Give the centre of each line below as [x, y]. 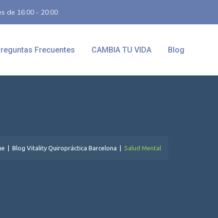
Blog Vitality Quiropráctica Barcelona [64, 148]
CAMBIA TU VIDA [121, 50]
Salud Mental [143, 148]
